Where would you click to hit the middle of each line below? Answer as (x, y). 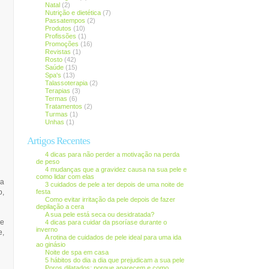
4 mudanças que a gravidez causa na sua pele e (116, 169)
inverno (47, 229)
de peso (47, 162)
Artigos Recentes (58, 141)
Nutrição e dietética (73, 13)
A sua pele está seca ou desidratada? (99, 214)
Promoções (62, 44)
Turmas (56, 114)
